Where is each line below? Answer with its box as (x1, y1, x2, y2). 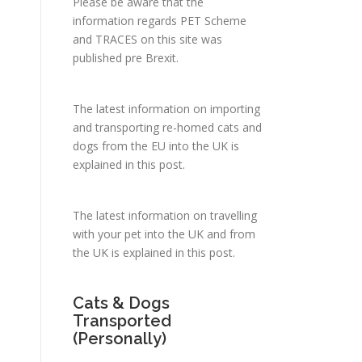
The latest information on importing (73, 101, 260, 116)
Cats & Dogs (73, 293, 170, 313)
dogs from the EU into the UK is (73, 138, 239, 154)
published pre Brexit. (73, 50, 179, 65)
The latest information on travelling (73, 208, 257, 223)
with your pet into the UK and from (73, 226, 255, 242)
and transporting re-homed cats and (73, 120, 262, 135)
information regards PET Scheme (73, 13, 246, 28)
